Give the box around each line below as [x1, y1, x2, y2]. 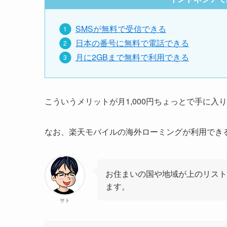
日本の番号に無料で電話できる [75, 37, 189, 49]
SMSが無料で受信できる [75, 23, 166, 35]
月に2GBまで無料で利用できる [75, 51, 189, 63]
